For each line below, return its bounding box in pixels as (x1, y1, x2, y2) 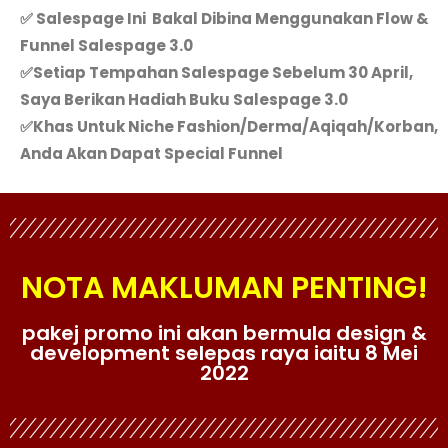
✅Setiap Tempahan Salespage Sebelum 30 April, (20, 62, 413, 83)
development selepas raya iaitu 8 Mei (30, 339, 418, 368)
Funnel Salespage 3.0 (20, 35, 193, 56)
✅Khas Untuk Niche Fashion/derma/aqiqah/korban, (20, 116, 438, 137)
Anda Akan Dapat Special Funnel (20, 143, 283, 164)
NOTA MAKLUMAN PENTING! (20, 267, 428, 310)
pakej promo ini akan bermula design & (21, 319, 427, 348)
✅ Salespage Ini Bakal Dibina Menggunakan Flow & (20, 8, 429, 29)
